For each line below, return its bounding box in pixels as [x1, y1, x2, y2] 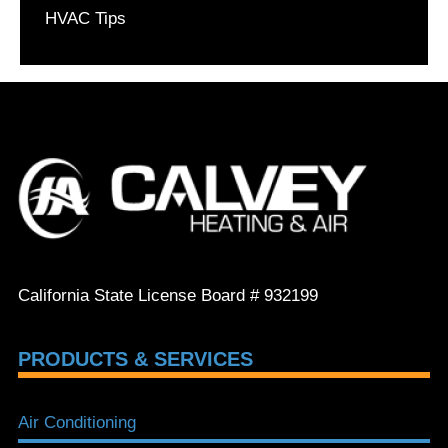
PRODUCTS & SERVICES [18, 348, 253, 371]
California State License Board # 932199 [18, 286, 318, 306]
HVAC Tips [45, 9, 126, 29]
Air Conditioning [18, 413, 136, 433]
